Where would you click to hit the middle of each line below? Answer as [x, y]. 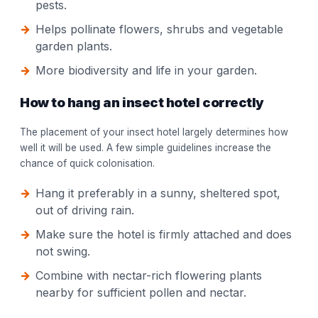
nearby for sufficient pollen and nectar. [141, 293]
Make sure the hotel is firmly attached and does [164, 235]
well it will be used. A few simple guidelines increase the [146, 148]
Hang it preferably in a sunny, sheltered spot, [158, 193]
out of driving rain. [85, 210]
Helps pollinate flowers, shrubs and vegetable [159, 29]
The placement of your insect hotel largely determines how [154, 132]
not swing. [63, 252]
